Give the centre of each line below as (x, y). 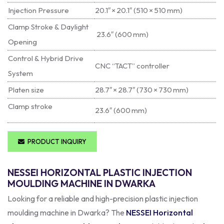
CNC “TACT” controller (132, 65)
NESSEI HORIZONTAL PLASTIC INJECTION (100, 172)
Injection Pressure (38, 10)
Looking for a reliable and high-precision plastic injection (103, 198)
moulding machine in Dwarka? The (67, 212)
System (20, 73)
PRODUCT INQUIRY (55, 141)
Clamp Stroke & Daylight (48, 26)
